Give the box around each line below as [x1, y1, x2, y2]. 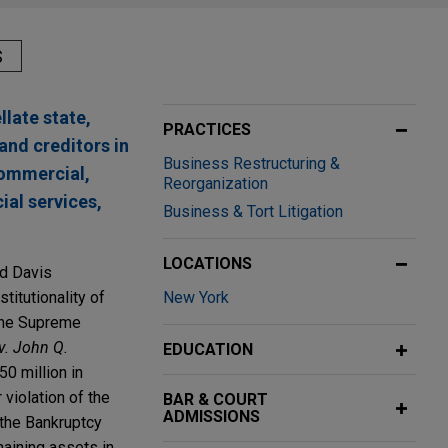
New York [163, 288, 229, 308]
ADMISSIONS [163, 407, 260, 427]
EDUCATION [163, 340, 253, 360]
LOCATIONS [163, 254, 252, 274]
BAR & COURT [163, 390, 268, 410]
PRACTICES [163, 120, 251, 140]
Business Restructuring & [163, 154, 340, 174]
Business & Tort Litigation [163, 202, 343, 222]
